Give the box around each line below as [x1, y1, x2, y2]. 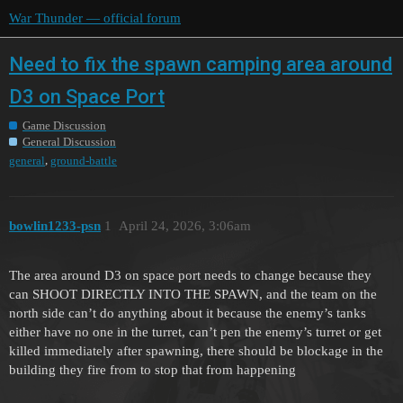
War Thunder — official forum [9, 11, 181, 25]
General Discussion [22, 134, 116, 148]
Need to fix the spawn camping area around [9, 52, 392, 76]
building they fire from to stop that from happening [9, 363, 296, 378]
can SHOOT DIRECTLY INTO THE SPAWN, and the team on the [9, 287, 377, 302]
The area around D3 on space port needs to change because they [9, 268, 372, 283]
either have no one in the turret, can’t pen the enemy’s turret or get [9, 325, 381, 340]
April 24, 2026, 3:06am [118, 219, 251, 234]
